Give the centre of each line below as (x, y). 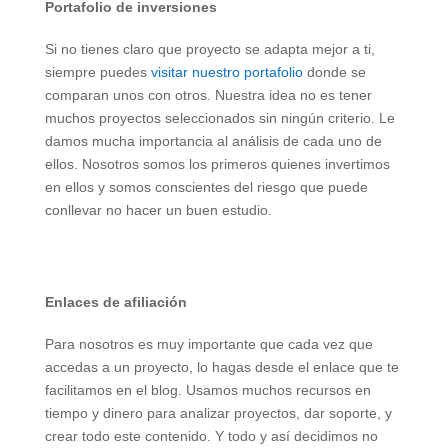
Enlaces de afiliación (115, 302)
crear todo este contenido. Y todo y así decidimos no (211, 435)
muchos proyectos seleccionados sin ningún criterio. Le (219, 117)
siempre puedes (97, 71)
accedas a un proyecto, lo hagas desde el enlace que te (221, 366)
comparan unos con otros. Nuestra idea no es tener (208, 94)
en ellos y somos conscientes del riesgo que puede (206, 186)
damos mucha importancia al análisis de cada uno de (213, 140)
